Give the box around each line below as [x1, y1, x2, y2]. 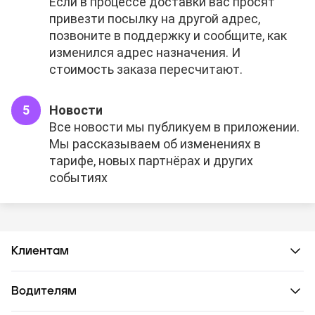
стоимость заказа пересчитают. [49, 62, 243, 77]
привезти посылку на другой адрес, [49, 11, 260, 27]
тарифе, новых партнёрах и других [49, 153, 253, 169]
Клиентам [11, 245, 69, 257]
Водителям [11, 285, 77, 297]
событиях [49, 170, 108, 186]
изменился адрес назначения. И [49, 45, 240, 60]
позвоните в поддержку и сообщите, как [49, 28, 287, 44]
